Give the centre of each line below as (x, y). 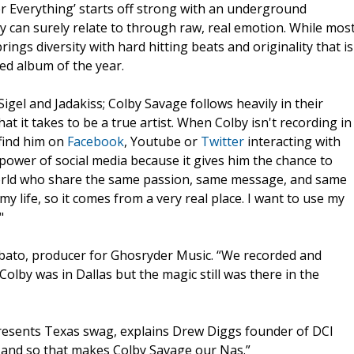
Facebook (96, 141)
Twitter (222, 141)
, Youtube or (162, 141)
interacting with (292, 141)
